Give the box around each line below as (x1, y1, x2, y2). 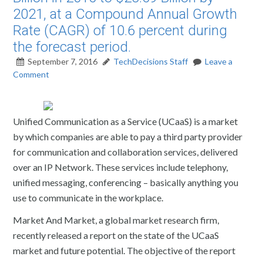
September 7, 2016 (28, 56, 98, 66)
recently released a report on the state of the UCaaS (13, 230, 220, 241)
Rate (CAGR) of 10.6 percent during (13, 22, 228, 39)
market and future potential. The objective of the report (13, 245, 236, 256)
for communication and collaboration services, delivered (13, 146, 238, 157)
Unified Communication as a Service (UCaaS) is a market (13, 116, 238, 127)
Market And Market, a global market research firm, (13, 214, 220, 225)
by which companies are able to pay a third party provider (13, 131, 243, 142)
